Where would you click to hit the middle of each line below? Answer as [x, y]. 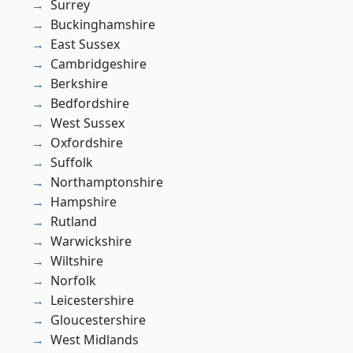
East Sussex [85, 45]
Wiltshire [77, 261]
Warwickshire [91, 242]
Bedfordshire [90, 104]
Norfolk [73, 281]
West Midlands [95, 340]
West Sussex [87, 123]
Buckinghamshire [103, 25]
